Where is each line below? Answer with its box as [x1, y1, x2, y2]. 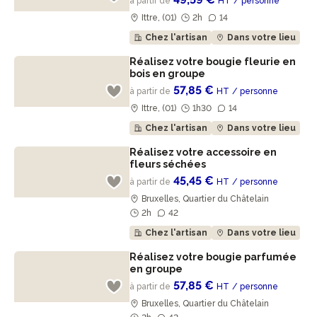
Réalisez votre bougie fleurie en [129, 56, 296, 67]
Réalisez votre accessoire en [129, 146, 277, 158]
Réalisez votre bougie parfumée [129, 251, 297, 263]
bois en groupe [129, 68, 208, 79]
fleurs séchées [129, 158, 209, 170]
